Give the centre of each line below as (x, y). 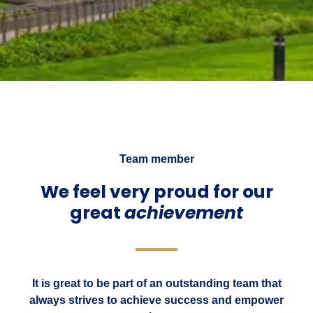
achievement (184, 213)
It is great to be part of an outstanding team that (156, 284)
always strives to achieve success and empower (156, 300)
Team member (156, 159)
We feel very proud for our (156, 192)
